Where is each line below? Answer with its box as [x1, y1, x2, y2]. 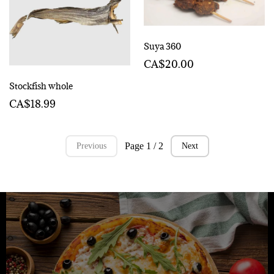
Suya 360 [144, 40, 182, 52]
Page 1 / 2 [124, 141, 163, 151]
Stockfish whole [9, 80, 73, 92]
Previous [76, 141, 106, 150]
